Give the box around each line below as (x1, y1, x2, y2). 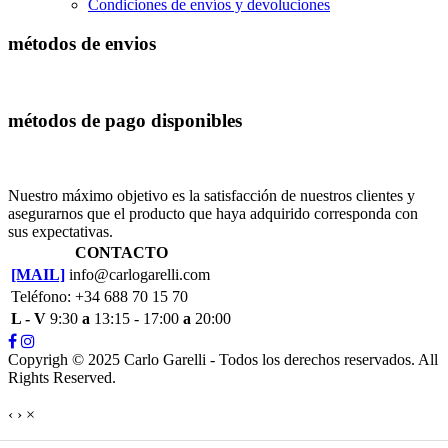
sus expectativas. (8, 223, 113, 241)
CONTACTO (74, 244, 168, 262)
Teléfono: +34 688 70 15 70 (11, 288, 188, 306)
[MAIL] (11, 266, 65, 284)
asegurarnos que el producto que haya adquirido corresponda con (8, 205, 418, 223)
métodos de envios (8, 33, 156, 54)
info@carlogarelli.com (65, 266, 210, 284)
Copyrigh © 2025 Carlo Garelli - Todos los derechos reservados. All (8, 351, 438, 369)
